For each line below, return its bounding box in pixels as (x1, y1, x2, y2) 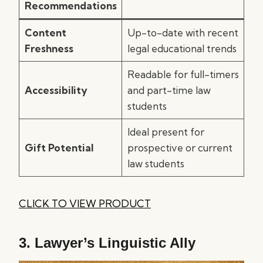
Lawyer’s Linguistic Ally (35, 235, 195, 251)
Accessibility (24, 84, 87, 96)
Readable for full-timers (127, 68, 239, 80)
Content (24, 26, 66, 39)
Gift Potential (24, 141, 93, 154)
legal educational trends (127, 42, 237, 55)
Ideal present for (127, 126, 204, 138)
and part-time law (127, 84, 211, 96)
